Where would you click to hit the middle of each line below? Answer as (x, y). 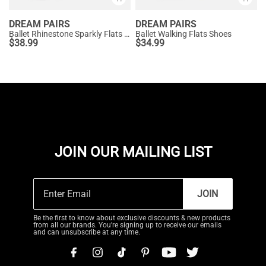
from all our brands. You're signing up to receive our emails (127, 225)
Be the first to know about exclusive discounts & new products (132, 218)
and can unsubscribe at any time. (87, 232)
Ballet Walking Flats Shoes (183, 34)
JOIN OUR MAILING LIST (133, 152)
